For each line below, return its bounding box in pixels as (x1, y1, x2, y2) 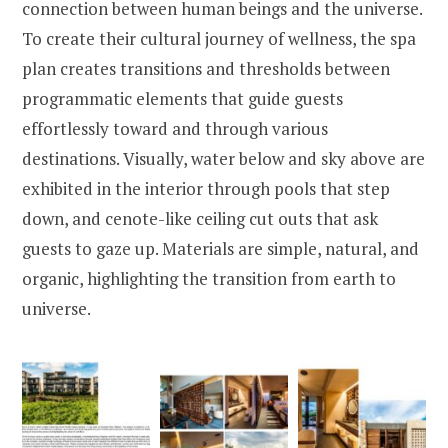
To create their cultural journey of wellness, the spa (22, 27, 416, 51)
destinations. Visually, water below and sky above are (22, 147, 425, 171)
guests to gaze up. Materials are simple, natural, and (22, 237, 419, 261)
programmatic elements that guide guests (22, 87, 343, 111)
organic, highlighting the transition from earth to (22, 267, 396, 291)
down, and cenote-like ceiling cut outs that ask (22, 207, 378, 231)
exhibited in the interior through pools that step (22, 177, 390, 201)
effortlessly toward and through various (22, 117, 328, 141)
